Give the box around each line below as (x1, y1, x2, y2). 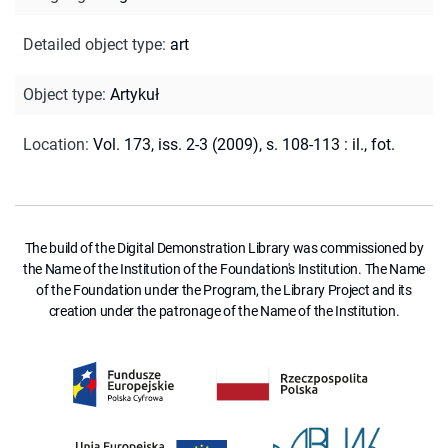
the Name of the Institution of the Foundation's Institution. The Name (23, 260, 425, 277)
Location (23, 134, 85, 154)
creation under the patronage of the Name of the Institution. (48, 302, 400, 319)
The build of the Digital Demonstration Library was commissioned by (24, 239, 424, 256)
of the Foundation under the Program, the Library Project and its (36, 281, 412, 298)
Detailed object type (23, 34, 162, 54)
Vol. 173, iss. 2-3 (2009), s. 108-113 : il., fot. (93, 134, 395, 154)
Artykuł (110, 84, 159, 104)
